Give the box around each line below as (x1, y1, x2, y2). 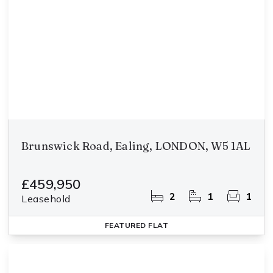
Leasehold (21, 193, 71, 205)
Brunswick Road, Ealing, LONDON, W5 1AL (21, 139, 251, 153)
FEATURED (104, 221, 149, 230)
